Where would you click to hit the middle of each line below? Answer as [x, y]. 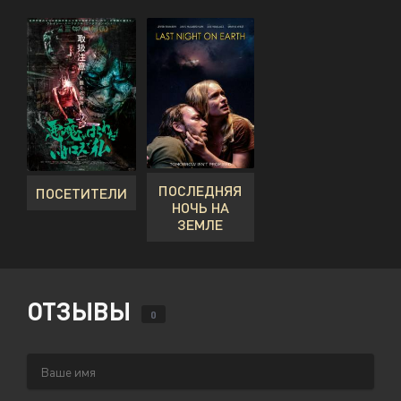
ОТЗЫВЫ [82, 311]
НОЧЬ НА [200, 207]
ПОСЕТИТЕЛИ [81, 192]
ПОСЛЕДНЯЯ [200, 190]
